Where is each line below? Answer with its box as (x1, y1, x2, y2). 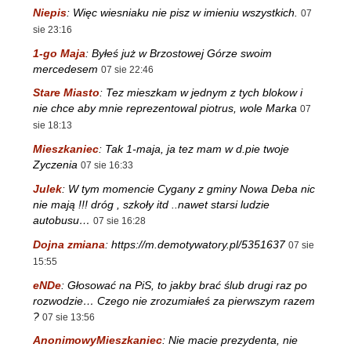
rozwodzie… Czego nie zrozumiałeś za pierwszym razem (33, 294, 315, 307)
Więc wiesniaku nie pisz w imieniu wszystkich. (73, 5, 298, 19)
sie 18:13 (33, 120, 72, 132)
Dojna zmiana (33, 237, 105, 251)
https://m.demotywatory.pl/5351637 (111, 237, 285, 251)
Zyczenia (33, 158, 78, 172)
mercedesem (33, 62, 98, 75)
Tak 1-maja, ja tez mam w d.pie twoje (105, 143, 289, 156)
